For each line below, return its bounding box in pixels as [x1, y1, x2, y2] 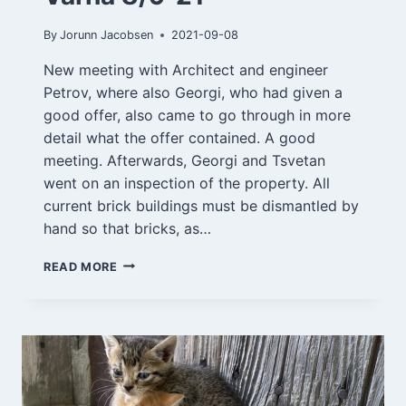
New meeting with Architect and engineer [43, 60, 328, 79]
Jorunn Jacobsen [60, 27, 154, 42]
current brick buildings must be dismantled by [43, 196, 359, 215]
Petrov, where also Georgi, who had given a [43, 82, 343, 101]
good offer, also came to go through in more [43, 105, 351, 124]
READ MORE [43, 259, 118, 274]
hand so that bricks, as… [43, 218, 211, 237]
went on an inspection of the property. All [43, 173, 330, 192]
